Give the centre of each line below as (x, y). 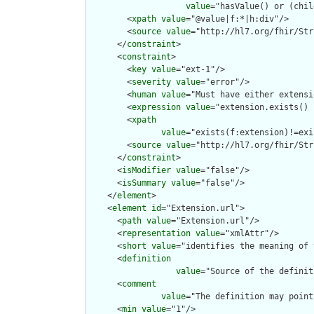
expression (156, 108)
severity (151, 82)
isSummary (144, 183)
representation (156, 234)
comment (139, 284)
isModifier (146, 171)
